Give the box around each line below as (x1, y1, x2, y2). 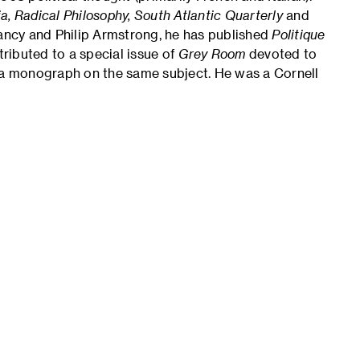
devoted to (245, 46, 317, 61)
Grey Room (178, 46, 246, 61)
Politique (272, 27, 325, 42)
